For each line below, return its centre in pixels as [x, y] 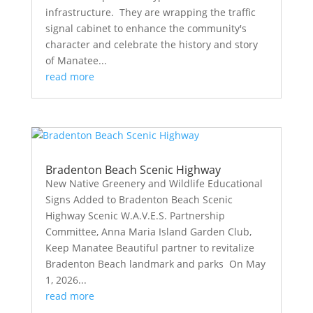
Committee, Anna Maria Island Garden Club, [148, 232]
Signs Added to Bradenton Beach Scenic [139, 200]
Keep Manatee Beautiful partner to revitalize [150, 248]
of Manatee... [76, 60]
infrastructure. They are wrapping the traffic [150, 12]
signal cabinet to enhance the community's [146, 28]
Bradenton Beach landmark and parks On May [155, 264]
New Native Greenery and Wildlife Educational [154, 184]
